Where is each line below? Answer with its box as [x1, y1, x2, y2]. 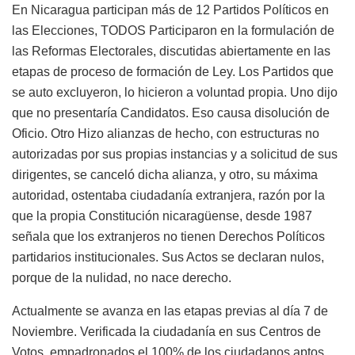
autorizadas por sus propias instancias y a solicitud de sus [12, 147, 338, 162]
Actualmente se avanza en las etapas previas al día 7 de [12, 304, 328, 319]
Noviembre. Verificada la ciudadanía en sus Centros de [12, 325, 321, 339]
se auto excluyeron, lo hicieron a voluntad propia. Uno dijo [12, 86, 338, 100]
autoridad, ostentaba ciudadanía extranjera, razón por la [12, 189, 325, 203]
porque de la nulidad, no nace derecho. [12, 271, 231, 285]
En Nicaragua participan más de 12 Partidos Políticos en [12, 3, 329, 17]
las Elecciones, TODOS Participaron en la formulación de [12, 24, 334, 38]
